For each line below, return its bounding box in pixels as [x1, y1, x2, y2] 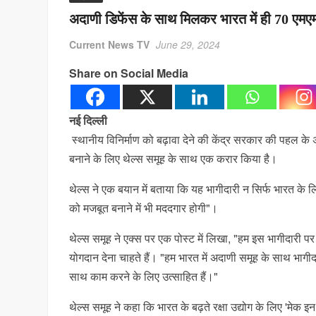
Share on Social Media [69, 65, 189, 81]
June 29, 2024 [156, 37, 221, 51]
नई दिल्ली [69, 112, 108, 128]
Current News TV [69, 37, 150, 51]
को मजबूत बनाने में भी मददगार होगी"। [69, 200, 219, 216]
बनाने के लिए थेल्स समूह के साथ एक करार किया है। [69, 150, 278, 166]
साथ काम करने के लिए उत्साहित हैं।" [69, 268, 219, 284]
